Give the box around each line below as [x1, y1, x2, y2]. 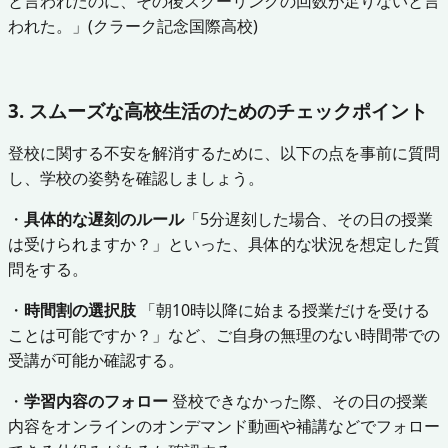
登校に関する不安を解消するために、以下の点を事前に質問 [8, 141, 440, 164]
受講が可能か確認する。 [8, 348, 184, 371]
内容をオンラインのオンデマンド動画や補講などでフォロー [8, 414, 440, 437]
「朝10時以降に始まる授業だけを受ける [136, 298, 430, 321]
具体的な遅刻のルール [24, 207, 184, 230]
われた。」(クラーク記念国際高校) [8, 14, 258, 37]
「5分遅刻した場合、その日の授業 [184, 207, 433, 230]
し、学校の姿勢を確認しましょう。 [8, 166, 264, 189]
